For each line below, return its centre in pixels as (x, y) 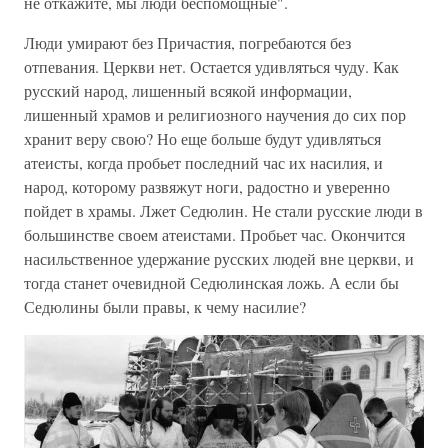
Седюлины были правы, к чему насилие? (165, 306)
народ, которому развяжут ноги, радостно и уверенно (207, 186)
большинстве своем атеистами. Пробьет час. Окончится (214, 234)
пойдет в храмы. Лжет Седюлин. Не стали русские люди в (223, 210)
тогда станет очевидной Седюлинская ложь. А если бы (211, 282)
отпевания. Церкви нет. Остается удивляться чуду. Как (211, 66)
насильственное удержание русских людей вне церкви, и (219, 258)
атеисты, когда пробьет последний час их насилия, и (203, 162)
